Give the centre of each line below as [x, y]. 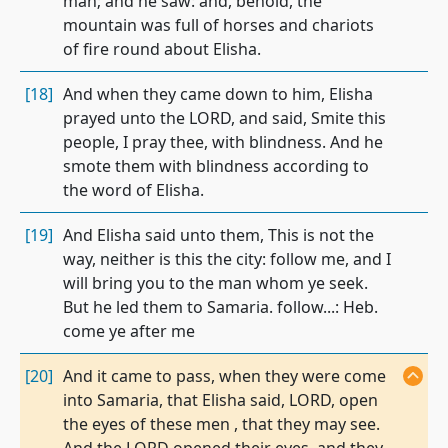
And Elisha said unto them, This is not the [218, 235]
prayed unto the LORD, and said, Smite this [224, 118]
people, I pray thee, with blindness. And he [223, 142]
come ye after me [129, 331]
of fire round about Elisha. [162, 49]
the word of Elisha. [133, 190]
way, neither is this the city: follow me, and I [227, 259]
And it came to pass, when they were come [224, 376]
